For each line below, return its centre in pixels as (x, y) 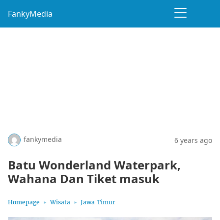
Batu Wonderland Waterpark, (94, 165)
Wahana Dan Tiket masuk (84, 179)
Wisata (60, 202)
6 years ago (193, 140)
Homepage (24, 202)
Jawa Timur (98, 202)
